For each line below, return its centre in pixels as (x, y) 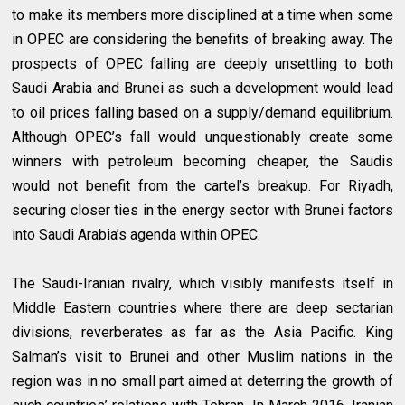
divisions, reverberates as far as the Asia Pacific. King (202, 333)
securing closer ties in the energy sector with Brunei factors (202, 211)
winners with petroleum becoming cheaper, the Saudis (202, 162)
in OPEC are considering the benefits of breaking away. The (202, 40)
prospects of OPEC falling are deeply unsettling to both (202, 64)
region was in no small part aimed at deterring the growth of (202, 381)
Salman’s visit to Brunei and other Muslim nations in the (202, 357)
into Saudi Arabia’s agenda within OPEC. (137, 235)
